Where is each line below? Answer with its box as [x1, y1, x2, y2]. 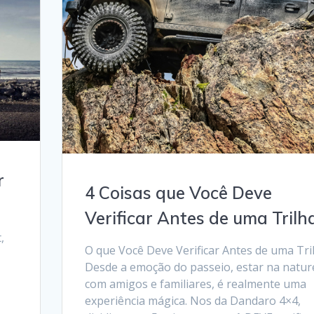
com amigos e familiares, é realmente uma [84, 276, 306, 292]
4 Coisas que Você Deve [84, 182, 272, 204]
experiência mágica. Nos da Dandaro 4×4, [84, 293, 301, 309]
